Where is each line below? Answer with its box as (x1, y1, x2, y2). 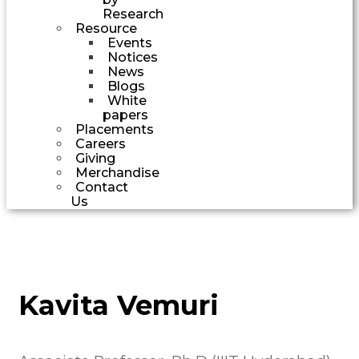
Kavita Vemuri (18, 288, 219, 322)
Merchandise (75, 164, 159, 180)
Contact (75, 179, 128, 195)
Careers (75, 135, 126, 151)
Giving (75, 150, 115, 166)
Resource (75, 20, 137, 36)
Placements (75, 121, 154, 137)
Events (107, 34, 152, 50)
